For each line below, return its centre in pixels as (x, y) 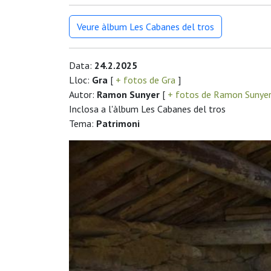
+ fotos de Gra (145, 80)
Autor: (83, 95)
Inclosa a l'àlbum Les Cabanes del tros (147, 109)
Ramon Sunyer (128, 95)
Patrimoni (118, 124)
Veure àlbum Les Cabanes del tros (145, 27)
